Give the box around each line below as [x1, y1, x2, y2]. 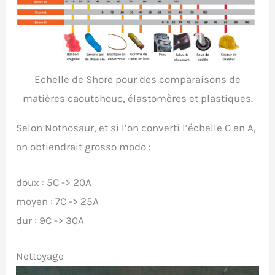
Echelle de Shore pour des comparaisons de [34, 72, 241, 85]
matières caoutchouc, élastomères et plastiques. [22, 91, 253, 104]
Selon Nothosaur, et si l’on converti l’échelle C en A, [16, 121, 257, 134]
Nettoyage [16, 250, 64, 263]
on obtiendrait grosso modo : [16, 140, 152, 153]
